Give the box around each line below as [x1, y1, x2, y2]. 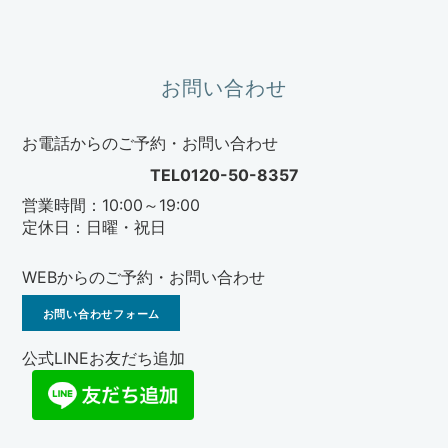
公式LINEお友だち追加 [22, 348, 186, 369]
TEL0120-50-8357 [149, 165, 299, 186]
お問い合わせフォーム [42, 305, 161, 322]
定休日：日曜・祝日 [22, 217, 167, 238]
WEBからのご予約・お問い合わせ [22, 267, 266, 288]
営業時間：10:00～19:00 [22, 195, 201, 216]
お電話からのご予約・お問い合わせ [22, 133, 279, 154]
